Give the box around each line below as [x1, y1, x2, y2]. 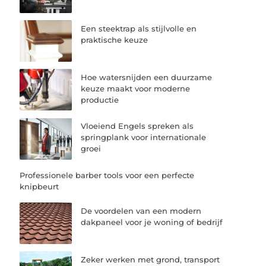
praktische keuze [81, 35, 148, 45]
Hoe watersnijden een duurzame [81, 72, 213, 83]
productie [81, 95, 119, 105]
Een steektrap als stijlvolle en [81, 24, 197, 34]
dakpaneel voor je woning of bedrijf [81, 217, 223, 227]
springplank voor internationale [81, 132, 207, 142]
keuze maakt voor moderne [81, 84, 191, 94]
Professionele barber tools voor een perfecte [20, 170, 195, 180]
